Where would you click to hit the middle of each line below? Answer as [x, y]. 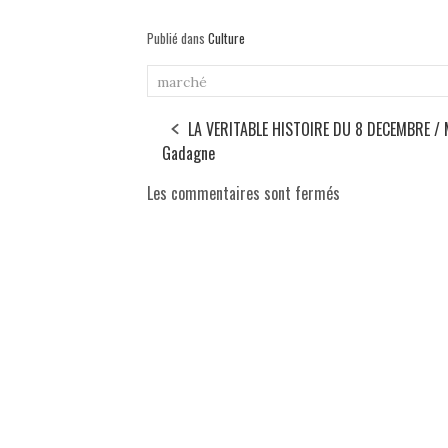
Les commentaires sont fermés [243, 193]
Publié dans [177, 38]
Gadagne [188, 153]
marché [182, 82]
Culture [226, 38]
